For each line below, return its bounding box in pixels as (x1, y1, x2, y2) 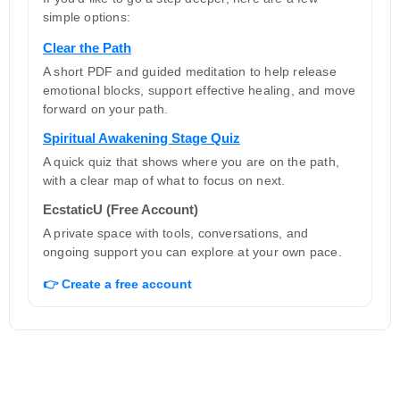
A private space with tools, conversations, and (43, 225, 309, 240)
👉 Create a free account (43, 276, 192, 291)
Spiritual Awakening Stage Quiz (43, 129, 240, 146)
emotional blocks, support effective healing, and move (43, 82, 356, 97)
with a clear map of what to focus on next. (43, 172, 286, 187)
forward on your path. (43, 101, 169, 116)
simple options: (43, 9, 130, 24)
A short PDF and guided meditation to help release (43, 63, 337, 79)
